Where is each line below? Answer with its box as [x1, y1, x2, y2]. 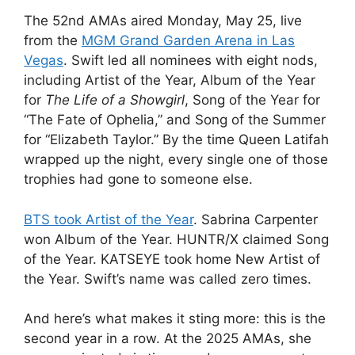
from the [24, 32, 82, 49]
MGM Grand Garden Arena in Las [82, 32, 295, 49]
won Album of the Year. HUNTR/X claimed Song [24, 231, 329, 247]
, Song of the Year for [185, 92, 320, 109]
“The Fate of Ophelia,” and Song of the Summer [24, 112, 326, 128]
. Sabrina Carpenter [193, 211, 318, 227]
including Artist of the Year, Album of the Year [24, 72, 315, 89]
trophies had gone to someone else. [24, 171, 253, 188]
